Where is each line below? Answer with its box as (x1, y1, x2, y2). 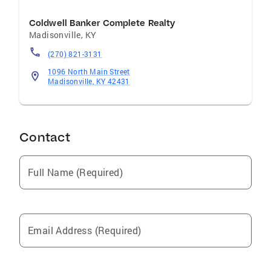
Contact (19, 129, 70, 145)
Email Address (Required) (28, 224, 142, 237)
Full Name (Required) (28, 166, 123, 178)
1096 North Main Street (48, 67, 130, 76)
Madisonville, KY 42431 (48, 76, 130, 86)
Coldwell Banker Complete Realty (29, 18, 175, 28)
